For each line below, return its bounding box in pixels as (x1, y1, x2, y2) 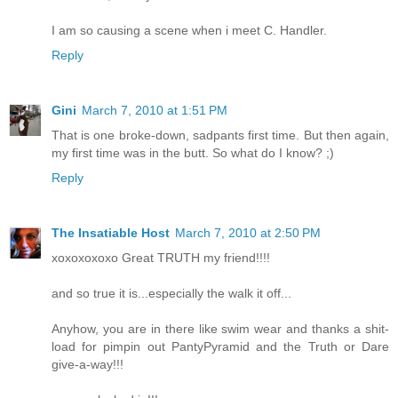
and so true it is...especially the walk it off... (52, 286, 291, 301)
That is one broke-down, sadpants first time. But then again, (52, 128, 389, 143)
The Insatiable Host (52, 226, 170, 241)
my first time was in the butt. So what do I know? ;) (52, 146, 334, 161)
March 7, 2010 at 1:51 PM (82, 103, 227, 118)
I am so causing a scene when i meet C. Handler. (52, 23, 327, 38)
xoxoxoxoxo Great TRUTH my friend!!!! (52, 251, 270, 266)
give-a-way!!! (52, 357, 123, 372)
